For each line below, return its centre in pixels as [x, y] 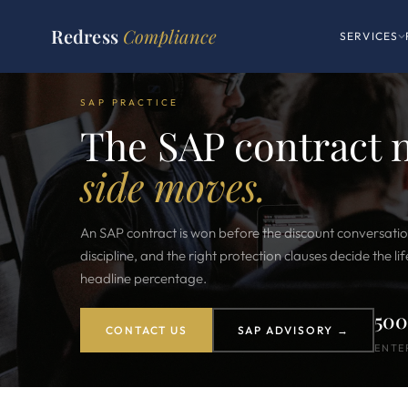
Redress [87, 36]
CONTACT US [146, 330]
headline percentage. [143, 278]
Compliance [169, 36]
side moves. [173, 186]
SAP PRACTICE [130, 102]
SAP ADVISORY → [293, 330]
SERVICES [369, 36]
